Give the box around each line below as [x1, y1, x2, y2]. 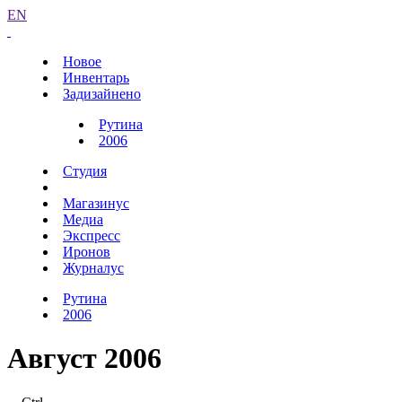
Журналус [63, 260, 124, 275]
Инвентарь [63, 70, 129, 85]
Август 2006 [7, 342, 162, 375]
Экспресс [63, 228, 120, 243]
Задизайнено [63, 86, 141, 101]
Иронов [63, 244, 110, 259]
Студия [63, 163, 107, 179]
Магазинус [63, 196, 129, 211]
